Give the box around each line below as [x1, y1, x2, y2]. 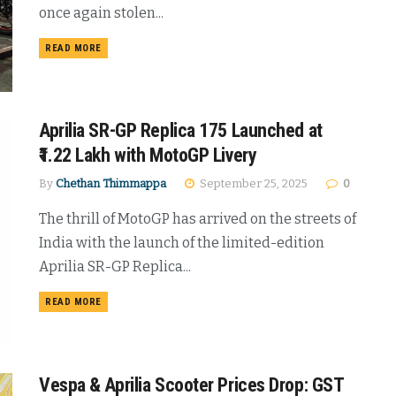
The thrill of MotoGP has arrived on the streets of [39, 210, 356, 228]
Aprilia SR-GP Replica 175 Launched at [39, 119, 323, 142]
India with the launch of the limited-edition [39, 234, 324, 252]
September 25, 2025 [197, 177, 308, 191]
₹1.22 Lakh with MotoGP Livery [39, 144, 257, 167]
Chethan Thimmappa [56, 177, 166, 191]
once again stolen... [39, 4, 164, 21]
